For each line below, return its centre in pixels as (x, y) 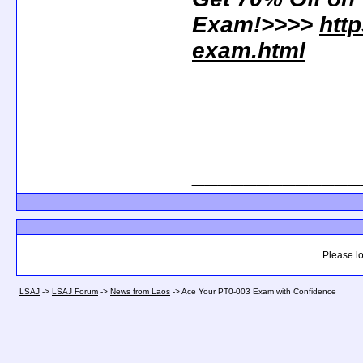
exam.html (249, 51)
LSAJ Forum (75, 291)
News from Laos (140, 291)
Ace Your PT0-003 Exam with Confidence (259, 291)
